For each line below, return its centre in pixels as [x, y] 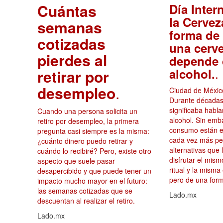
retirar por [73, 77]
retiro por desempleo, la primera [88, 121]
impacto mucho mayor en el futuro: [92, 181]
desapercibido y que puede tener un [94, 171]
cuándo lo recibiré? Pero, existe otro [94, 151]
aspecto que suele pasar [76, 161]
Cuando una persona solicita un [87, 111]
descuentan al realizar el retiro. [86, 201]
